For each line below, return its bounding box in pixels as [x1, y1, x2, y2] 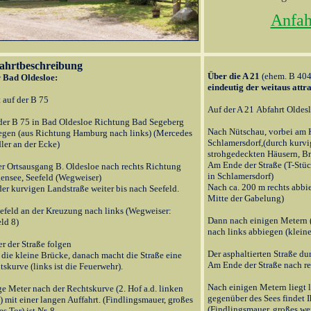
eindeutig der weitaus [208, 82, 292, 92]
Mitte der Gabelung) [208, 193, 284, 203]
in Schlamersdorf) [208, 171, 274, 181]
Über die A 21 [208, 71, 262, 81]
